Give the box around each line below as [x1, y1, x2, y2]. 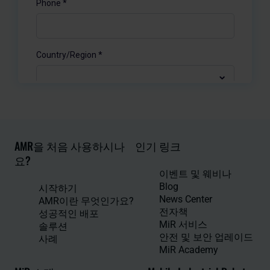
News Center [159, 193, 212, 205]
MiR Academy [159, 243, 218, 256]
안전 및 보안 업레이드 [159, 231, 253, 243]
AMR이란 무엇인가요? [39, 195, 134, 207]
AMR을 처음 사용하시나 [14, 137, 125, 154]
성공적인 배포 [39, 207, 99, 219]
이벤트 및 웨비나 [159, 168, 231, 180]
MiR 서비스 [159, 218, 207, 230]
